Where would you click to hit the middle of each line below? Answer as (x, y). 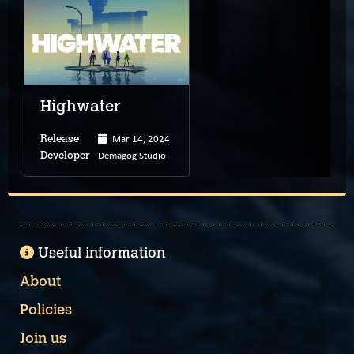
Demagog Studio (132, 154)
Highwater (81, 105)
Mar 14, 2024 (141, 138)
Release (60, 138)
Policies (46, 310)
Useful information (102, 253)
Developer (65, 155)
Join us (43, 338)
